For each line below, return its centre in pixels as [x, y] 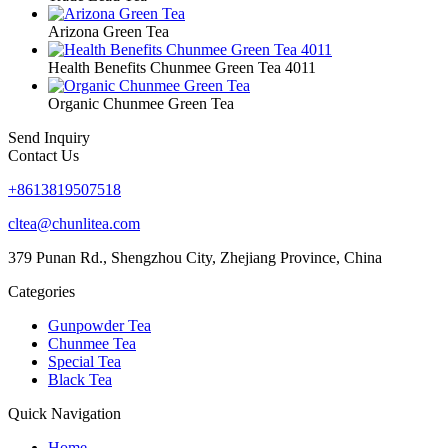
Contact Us [43, 155]
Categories [41, 291]
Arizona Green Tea [108, 31]
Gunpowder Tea [99, 325]
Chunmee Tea [92, 343]
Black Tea [80, 379]
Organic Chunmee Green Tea [141, 103]
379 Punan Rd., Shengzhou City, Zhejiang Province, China [195, 257]
